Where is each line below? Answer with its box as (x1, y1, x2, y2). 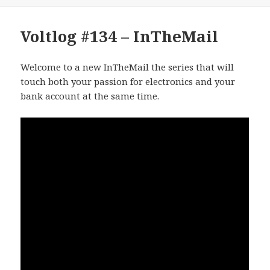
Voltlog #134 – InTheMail (20, 25, 219, 47)
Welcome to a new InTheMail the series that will (20, 60, 234, 73)
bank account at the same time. (20, 89, 160, 102)
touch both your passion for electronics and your (20, 75, 236, 87)
